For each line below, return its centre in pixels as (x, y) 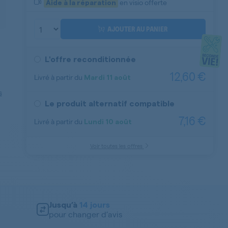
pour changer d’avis (85, 214)
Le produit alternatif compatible (110, 104)
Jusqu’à (64, 205)
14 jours (95, 205)
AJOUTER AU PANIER (138, 29)
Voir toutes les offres (117, 146)
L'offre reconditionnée (91, 60)
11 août (118, 78)
